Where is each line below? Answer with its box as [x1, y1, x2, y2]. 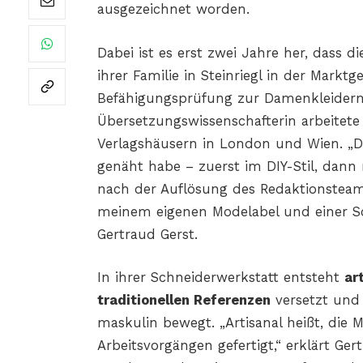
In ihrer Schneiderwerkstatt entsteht [96, 270, 344, 286]
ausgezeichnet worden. [96, 2, 250, 18]
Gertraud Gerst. [96, 226, 198, 242]
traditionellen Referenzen [96, 293, 271, 309]
